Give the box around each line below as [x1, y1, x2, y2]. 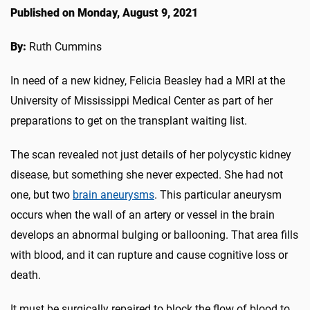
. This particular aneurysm [154, 188, 282, 201]
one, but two [10, 188, 73, 201]
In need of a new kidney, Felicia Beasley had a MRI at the [10, 73, 285, 87]
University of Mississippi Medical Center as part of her [10, 93, 273, 107]
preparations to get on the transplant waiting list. [10, 113, 247, 127]
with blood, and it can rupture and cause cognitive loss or [10, 248, 288, 262]
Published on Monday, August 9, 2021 [10, 6, 198, 19]
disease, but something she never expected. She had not [10, 167, 283, 181]
